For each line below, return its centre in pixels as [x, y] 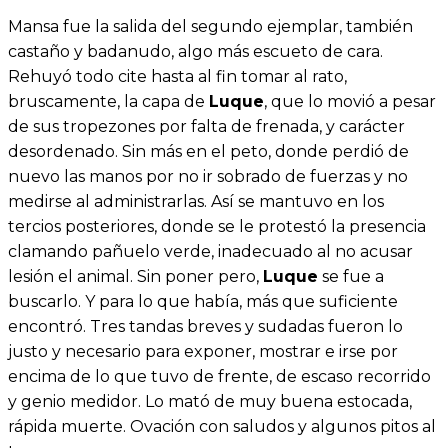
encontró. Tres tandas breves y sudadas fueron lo [205, 327]
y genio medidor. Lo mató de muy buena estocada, [210, 402]
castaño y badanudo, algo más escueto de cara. [195, 52]
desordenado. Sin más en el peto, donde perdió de [208, 152]
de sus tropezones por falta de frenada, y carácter [206, 127]
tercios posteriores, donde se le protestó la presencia [217, 227]
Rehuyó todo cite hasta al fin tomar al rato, [177, 77]
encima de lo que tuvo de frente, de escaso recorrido [219, 377]
